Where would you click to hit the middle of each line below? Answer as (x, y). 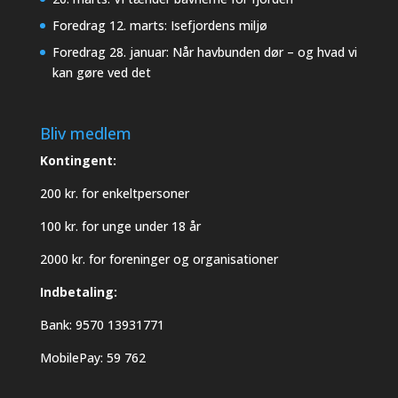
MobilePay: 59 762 (92, 358)
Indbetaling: (78, 292)
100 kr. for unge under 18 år (120, 227)
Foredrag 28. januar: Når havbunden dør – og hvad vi (204, 52)
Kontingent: (78, 161)
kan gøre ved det (101, 72)
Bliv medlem (85, 134)
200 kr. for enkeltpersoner (114, 194)
